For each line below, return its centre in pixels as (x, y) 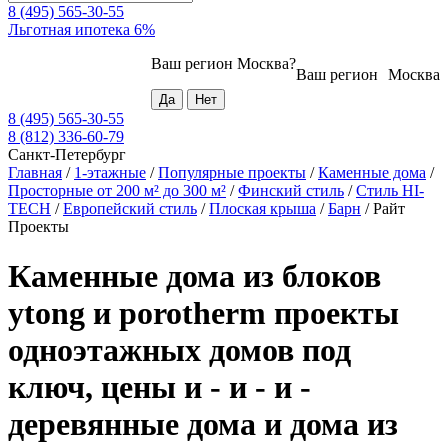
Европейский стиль (130, 209)
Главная (35, 173)
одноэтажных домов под (179, 349)
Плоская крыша (262, 209)
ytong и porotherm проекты (203, 312)
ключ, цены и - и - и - (159, 386)
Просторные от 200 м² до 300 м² (117, 191)
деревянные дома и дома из (203, 423)
